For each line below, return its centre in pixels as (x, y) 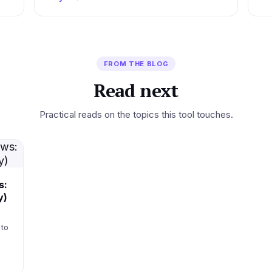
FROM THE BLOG (136, 63)
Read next (136, 90)
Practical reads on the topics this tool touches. (136, 114)
